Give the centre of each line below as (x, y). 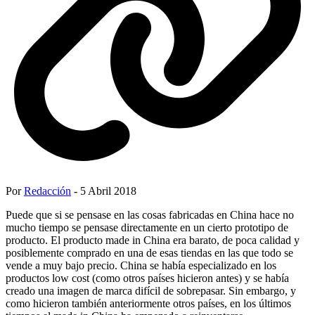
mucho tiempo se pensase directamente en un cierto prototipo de (147, 227)
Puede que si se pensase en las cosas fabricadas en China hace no (150, 214)
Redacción (47, 191)
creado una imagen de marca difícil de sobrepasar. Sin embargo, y (151, 290)
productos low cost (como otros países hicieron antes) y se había (147, 278)
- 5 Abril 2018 (104, 191)
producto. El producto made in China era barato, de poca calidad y (153, 240)
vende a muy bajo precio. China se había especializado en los (141, 265)
